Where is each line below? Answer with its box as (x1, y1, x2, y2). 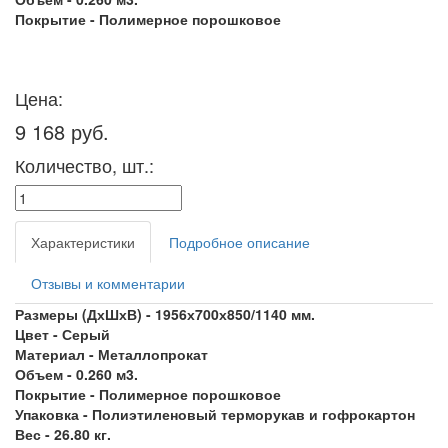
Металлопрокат (98, 343, 208, 364)
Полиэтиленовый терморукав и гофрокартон (92, 403, 415, 424)
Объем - (15, 363, 76, 384)
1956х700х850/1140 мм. (155, 303, 315, 324)
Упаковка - (15, 403, 92, 424)
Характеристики (31, 231, 135, 252)
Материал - (15, 343, 98, 364)
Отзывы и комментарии (31, 272, 185, 293)
